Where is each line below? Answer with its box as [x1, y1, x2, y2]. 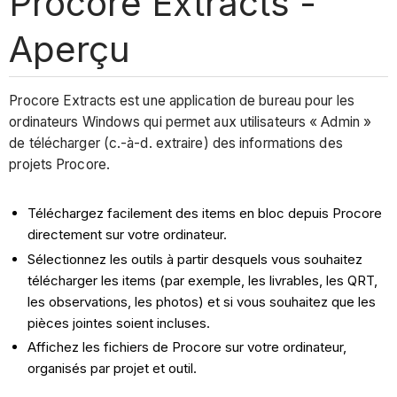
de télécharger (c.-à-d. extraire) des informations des [9, 135, 343, 152]
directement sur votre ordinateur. [27, 225, 228, 243]
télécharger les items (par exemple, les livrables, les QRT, [27, 271, 378, 289]
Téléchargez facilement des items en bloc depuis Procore [27, 204, 383, 222]
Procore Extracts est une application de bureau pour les [9, 92, 354, 110]
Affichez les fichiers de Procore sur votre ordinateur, [27, 339, 347, 356]
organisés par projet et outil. [27, 360, 198, 378]
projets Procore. [9, 156, 110, 174]
